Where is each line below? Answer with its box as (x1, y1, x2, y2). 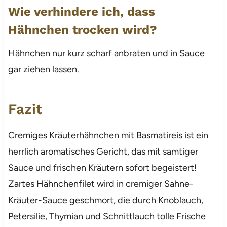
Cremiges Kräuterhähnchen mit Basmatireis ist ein (8, 129, 208, 141)
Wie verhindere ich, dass (8, 4, 155, 19)
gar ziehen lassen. (8, 63, 79, 75)
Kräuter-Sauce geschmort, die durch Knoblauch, (8, 194, 203, 206)
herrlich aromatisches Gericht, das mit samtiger (8, 145, 198, 157)
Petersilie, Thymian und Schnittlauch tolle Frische (8, 210, 206, 222)
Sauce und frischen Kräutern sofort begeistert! (8, 162, 197, 173)
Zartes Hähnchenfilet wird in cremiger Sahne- (8, 178, 194, 190)
